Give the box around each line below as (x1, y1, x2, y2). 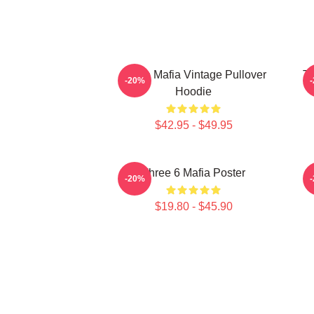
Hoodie (175, 86, 212, 97)
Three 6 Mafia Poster (142, 167, 245, 179)
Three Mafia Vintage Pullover (121, 69, 266, 81)
